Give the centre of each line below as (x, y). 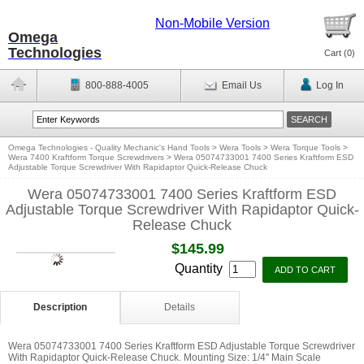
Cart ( (336, 53)
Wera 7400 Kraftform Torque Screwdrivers (86, 157)
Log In (329, 85)
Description (60, 307)
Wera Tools (240, 147)
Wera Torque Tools (305, 147)
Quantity (200, 269)
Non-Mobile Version (212, 23)
